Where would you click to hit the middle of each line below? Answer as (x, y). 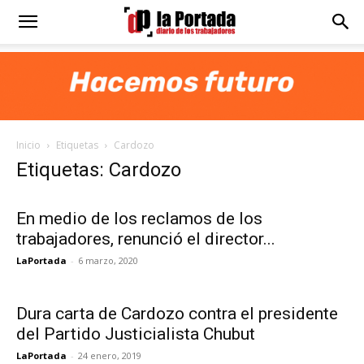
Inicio (28, 145)
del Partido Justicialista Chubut (136, 334)
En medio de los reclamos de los (139, 219)
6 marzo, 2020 (108, 260)
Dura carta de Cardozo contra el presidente (177, 314)
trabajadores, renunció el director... (146, 239)
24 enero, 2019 (110, 355)
